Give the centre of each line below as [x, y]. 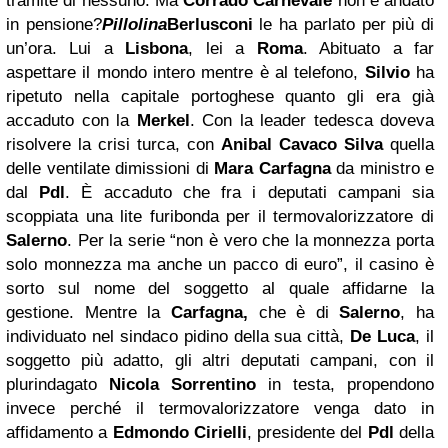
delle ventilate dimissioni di [110, 168]
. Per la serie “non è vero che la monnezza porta [250, 240]
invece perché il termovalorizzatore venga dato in [220, 408]
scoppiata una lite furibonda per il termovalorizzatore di [220, 216]
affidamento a [59, 432]
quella [408, 144]
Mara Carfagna [272, 168]
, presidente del [307, 432]
